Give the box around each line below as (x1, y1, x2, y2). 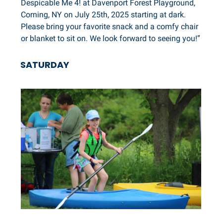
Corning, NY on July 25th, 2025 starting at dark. (21, 10, 186, 20)
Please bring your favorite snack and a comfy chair (21, 22, 198, 32)
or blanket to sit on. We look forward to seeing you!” (21, 34, 200, 44)
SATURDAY (20, 58, 69, 71)
